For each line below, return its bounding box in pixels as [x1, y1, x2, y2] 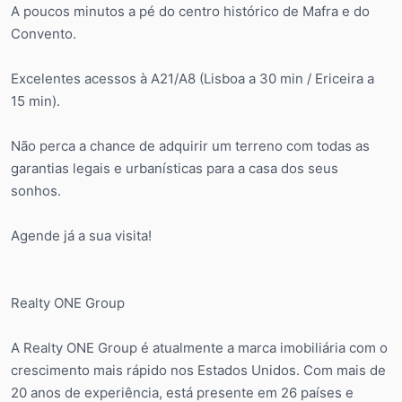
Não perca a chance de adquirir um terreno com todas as [11, 136, 370, 154]
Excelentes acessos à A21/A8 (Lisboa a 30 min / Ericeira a [11, 69, 374, 87]
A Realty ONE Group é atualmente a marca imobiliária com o [11, 338, 388, 356]
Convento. [11, 24, 76, 42]
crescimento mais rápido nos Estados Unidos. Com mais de [11, 361, 386, 379]
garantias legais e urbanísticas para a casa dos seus [11, 159, 338, 177]
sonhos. [11, 181, 61, 199]
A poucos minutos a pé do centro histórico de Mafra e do [11, 2, 370, 20]
